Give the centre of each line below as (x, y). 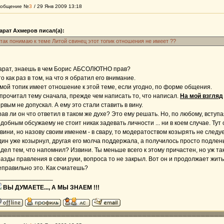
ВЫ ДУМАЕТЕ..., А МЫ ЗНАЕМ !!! (51, 187)
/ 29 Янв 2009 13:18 (58, 6)
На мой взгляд (201, 96)
